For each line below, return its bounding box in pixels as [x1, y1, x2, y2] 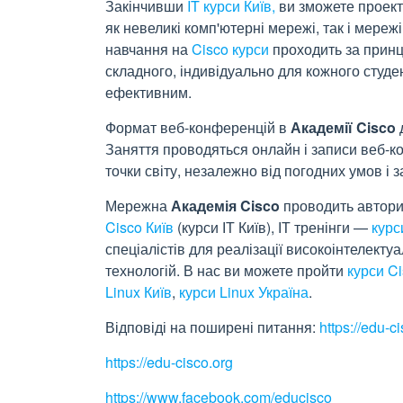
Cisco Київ [105, 217, 174, 237]
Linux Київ [105, 282, 172, 302]
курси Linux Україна [179, 282, 309, 302]
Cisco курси [192, 39, 269, 59]
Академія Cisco [171, 195, 280, 216]
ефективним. [105, 82, 192, 103]
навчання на [105, 39, 192, 59]
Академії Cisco [291, 117, 396, 138]
